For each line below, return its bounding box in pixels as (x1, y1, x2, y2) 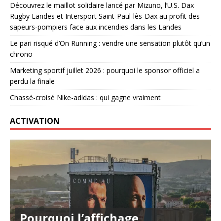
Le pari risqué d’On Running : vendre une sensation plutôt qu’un (10, 38, 210, 48)
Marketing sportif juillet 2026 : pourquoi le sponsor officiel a (10, 66, 200, 75)
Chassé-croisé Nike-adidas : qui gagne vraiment (10, 93, 161, 102)
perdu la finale (10, 76, 55, 86)
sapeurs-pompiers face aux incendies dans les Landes (10, 22, 182, 32)
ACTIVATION (10, 115, 60, 126)
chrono (10, 49, 33, 59)
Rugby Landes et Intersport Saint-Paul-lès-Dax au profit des (10, 11, 200, 21)
